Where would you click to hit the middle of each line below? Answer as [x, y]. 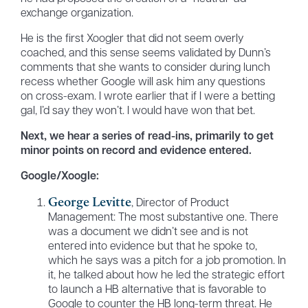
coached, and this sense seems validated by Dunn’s [145, 54]
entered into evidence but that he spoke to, [152, 247]
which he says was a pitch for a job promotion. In [167, 262]
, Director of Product [180, 204]
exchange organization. [77, 14]
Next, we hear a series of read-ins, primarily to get [147, 137]
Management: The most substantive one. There [163, 218]
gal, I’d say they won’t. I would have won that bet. [137, 112]
